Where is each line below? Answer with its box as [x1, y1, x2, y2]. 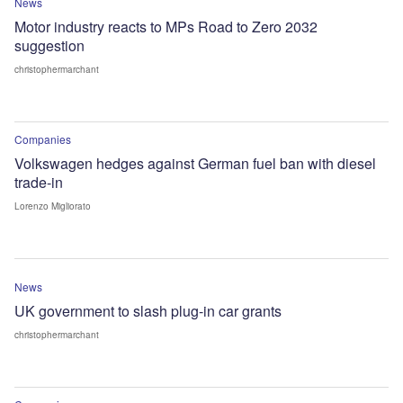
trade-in [14, 171, 63, 193]
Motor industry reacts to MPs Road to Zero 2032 [14, 15, 318, 37]
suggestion [14, 34, 85, 56]
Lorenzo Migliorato [14, 199, 91, 212]
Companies [14, 130, 71, 147]
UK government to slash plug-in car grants [14, 300, 282, 321]
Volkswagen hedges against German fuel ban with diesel [14, 152, 376, 174]
